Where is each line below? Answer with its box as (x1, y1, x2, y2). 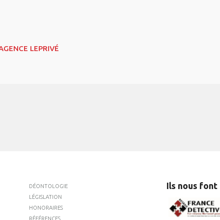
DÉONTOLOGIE (29, 183, 68, 189)
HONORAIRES (29, 204, 63, 211)
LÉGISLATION (29, 193, 62, 200)
